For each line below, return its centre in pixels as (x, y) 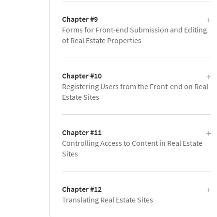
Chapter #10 (82, 76)
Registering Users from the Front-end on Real (135, 86)
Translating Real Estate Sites (108, 200)
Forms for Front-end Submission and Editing (134, 30)
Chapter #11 (82, 132)
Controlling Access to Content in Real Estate (132, 143)
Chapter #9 (80, 19)
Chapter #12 (82, 189)
